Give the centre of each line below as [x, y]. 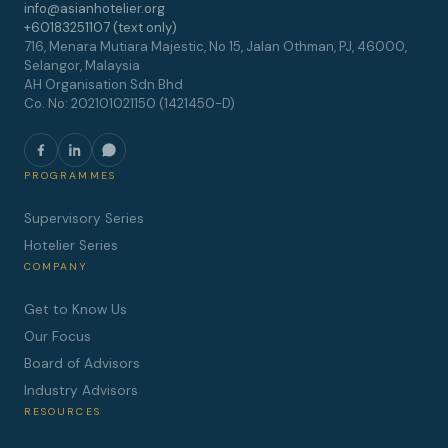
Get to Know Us [75, 309]
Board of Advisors [82, 363]
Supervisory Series [84, 218]
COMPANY [56, 266]
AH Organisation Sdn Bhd [103, 84]
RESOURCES [62, 411]
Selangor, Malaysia [82, 65]
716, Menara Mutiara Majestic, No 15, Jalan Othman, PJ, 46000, [215, 46]
